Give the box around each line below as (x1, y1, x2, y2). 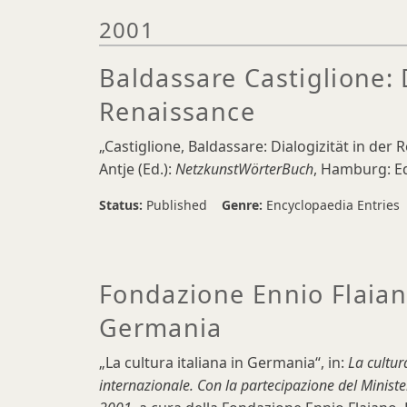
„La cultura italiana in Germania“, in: (99, 352, 344, 372)
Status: (99, 196, 146, 213)
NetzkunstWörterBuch (175, 159, 313, 179)
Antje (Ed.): (99, 159, 175, 179)
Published (146, 196, 207, 213)
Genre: (222, 196, 266, 213)
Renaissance (99, 94, 255, 128)
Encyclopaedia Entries (266, 196, 400, 213)
